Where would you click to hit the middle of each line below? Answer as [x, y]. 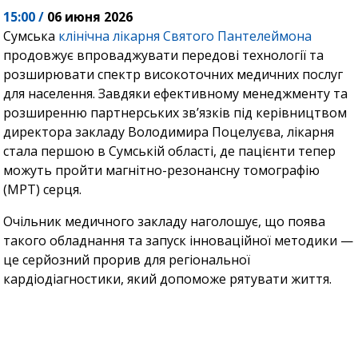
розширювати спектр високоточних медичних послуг [173, 75]
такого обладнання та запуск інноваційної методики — [179, 241]
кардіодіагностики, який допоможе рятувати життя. [168, 279]
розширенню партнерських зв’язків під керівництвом [175, 113]
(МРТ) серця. [43, 190]
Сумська [31, 36]
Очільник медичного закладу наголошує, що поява [165, 222]
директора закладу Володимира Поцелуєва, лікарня [169, 132]
